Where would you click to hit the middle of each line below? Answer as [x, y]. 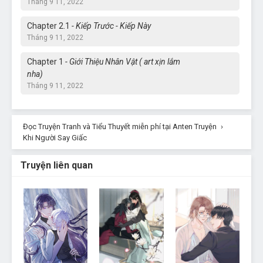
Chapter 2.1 [48, 26]
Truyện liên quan [57, 165]
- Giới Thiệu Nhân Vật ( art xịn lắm [122, 61]
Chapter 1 [45, 61]
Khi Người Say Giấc [55, 137]
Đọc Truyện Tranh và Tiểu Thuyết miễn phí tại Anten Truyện [120, 126]
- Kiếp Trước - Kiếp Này [110, 26]
